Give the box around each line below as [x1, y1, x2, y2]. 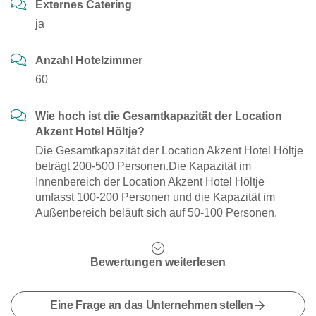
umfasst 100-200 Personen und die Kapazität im [35, 191, 275, 203]
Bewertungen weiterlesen [90, 256, 226, 268]
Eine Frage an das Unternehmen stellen [49, 299, 254, 311]
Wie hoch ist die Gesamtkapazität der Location [35, 110, 282, 122]
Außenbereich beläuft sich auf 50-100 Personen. [35, 207, 277, 219]
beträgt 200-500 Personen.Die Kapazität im [35, 160, 251, 172]
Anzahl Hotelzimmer [35, 54, 142, 66]
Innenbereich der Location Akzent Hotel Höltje [35, 176, 265, 188]
